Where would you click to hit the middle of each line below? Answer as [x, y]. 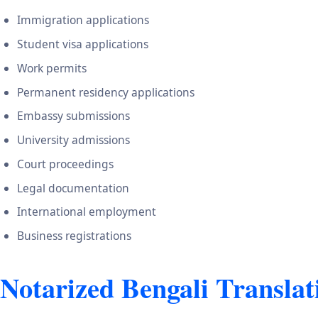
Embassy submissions [73, 116]
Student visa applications [83, 44]
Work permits [52, 68]
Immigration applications [83, 20]
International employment [87, 212]
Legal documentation [73, 188]
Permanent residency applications [106, 92]
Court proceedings [65, 164]
